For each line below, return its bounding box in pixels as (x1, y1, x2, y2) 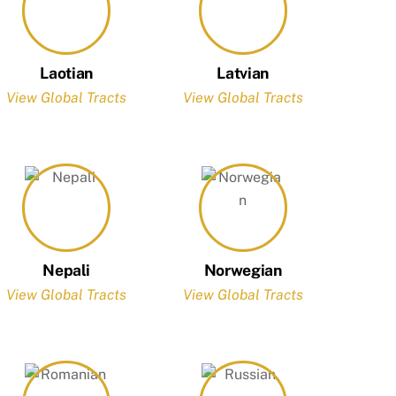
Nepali (42, 260, 91, 279)
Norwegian (203, 260, 282, 279)
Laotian (40, 63, 93, 82)
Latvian (217, 63, 269, 82)
